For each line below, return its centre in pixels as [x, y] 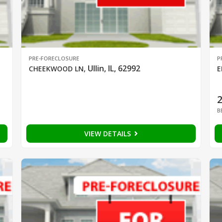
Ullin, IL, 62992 [114, 69]
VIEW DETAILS [108, 134]
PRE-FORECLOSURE [54, 58]
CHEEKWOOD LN [56, 69]
